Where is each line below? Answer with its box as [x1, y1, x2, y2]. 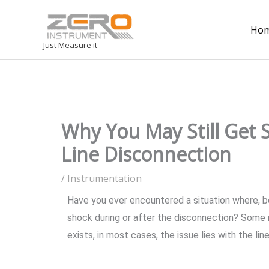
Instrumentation [67, 172, 142, 185]
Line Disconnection [61, 141, 231, 167]
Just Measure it [43, 40, 97, 50]
